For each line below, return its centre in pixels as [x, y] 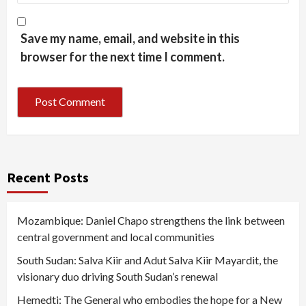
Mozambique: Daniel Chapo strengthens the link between [151, 220]
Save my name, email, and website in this [130, 38]
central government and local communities [116, 236]
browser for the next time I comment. [123, 56]
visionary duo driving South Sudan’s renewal [117, 276]
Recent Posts [48, 177]
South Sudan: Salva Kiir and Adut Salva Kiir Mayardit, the [148, 260]
